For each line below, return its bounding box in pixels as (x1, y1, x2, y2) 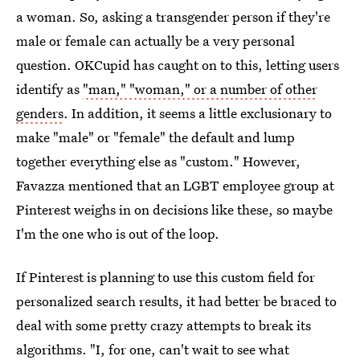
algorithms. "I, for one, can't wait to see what (16, 339, 289, 358)
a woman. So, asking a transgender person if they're (16, 6, 330, 26)
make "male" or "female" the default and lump (16, 127, 295, 146)
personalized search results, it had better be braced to (16, 291, 337, 310)
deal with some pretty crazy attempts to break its (16, 315, 311, 334)
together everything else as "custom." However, (16, 151, 301, 170)
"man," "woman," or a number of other (83, 79, 317, 98)
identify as (16, 79, 83, 98)
